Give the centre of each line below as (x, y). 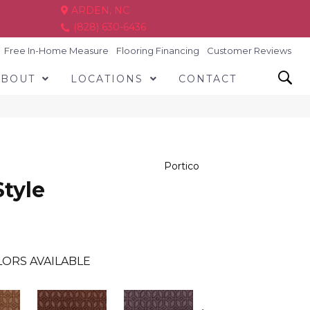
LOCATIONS (107, 79)
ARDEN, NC (99, 10)
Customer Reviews (249, 51)
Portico (181, 166)
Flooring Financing (158, 51)
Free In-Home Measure (57, 51)
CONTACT (207, 79)
